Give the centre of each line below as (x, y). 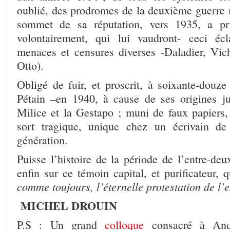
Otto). (30, 65)
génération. (42, 140)
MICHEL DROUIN (69, 205)
